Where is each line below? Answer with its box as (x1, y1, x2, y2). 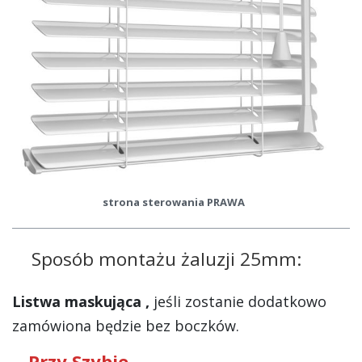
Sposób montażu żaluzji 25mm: (32, 246, 302, 272)
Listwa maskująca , (12, 292, 154, 312)
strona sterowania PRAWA (103, 195, 245, 210)
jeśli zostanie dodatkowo (154, 292, 326, 312)
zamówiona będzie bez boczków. (12, 316, 239, 336)
